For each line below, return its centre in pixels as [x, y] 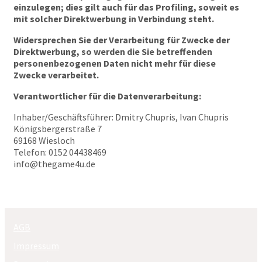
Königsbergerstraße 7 [58, 129]
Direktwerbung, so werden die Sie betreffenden [113, 51]
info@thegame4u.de [54, 164]
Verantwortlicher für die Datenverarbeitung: [107, 96]
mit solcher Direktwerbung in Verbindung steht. [114, 19]
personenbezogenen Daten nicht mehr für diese [115, 63]
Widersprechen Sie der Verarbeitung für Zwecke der [122, 40]
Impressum [36, 246]
